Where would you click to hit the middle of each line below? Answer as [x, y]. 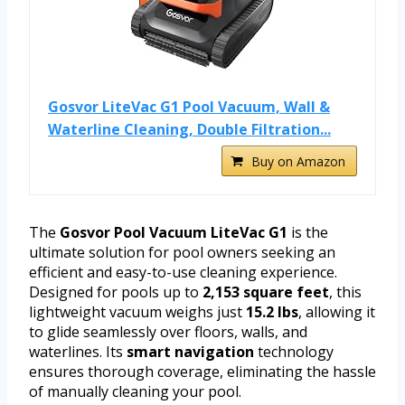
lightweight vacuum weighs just [137, 312]
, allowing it [337, 312]
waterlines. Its [78, 352]
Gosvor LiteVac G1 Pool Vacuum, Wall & [189, 107]
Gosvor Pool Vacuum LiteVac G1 [174, 233]
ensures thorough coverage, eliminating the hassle [202, 372]
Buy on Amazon [298, 162]
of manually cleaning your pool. [135, 392]
